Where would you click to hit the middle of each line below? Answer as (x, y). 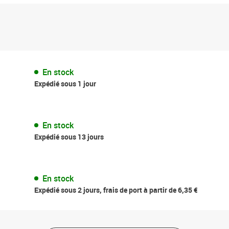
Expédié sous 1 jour (65, 83)
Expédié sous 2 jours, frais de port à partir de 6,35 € (116, 190)
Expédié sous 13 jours (69, 136)
